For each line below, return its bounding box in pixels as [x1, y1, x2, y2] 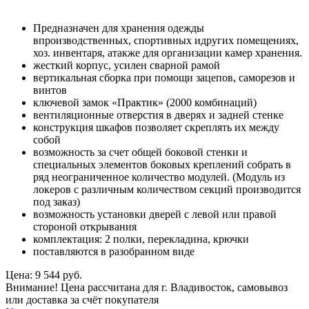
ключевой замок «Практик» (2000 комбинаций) [33, 96, 257, 108]
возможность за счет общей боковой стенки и [33, 146, 248, 158]
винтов [33, 83, 67, 96]
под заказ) [33, 195, 80, 208]
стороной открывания [33, 220, 137, 232]
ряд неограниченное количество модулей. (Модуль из [33, 170, 285, 183]
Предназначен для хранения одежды [33, 21, 204, 34]
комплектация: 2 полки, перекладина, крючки [33, 232, 249, 245]
